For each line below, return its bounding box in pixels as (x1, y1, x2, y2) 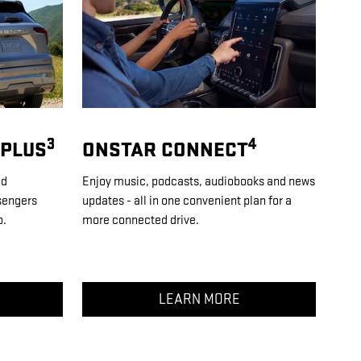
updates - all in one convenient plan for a (82, 193, 292, 209)
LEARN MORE (158, 290, 240, 308)
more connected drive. (82, 212, 199, 228)
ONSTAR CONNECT (82, 138, 248, 164)
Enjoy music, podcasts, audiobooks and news (82, 173, 315, 189)
